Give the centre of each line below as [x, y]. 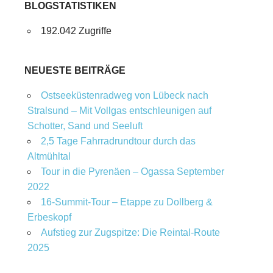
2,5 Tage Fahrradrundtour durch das [118, 141]
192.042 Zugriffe [76, 31]
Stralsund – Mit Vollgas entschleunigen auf [119, 111]
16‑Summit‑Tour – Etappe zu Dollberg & [126, 202]
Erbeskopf [49, 217]
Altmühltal [49, 156]
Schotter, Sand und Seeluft [85, 126]
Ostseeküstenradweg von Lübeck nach [124, 95]
